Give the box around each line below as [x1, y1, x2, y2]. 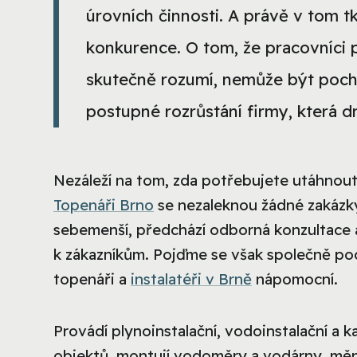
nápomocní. [252, 269, 338, 288]
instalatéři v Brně [131, 269, 252, 288]
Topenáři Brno [53, 194, 154, 214]
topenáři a [53, 269, 131, 288]
